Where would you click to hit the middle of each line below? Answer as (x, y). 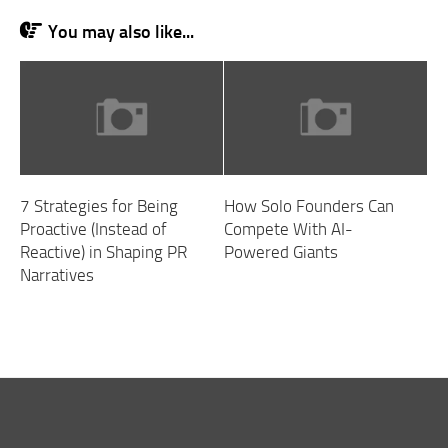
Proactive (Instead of (93, 228)
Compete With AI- (288, 228)
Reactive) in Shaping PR (103, 251)
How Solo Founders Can (309, 205)
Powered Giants (281, 251)
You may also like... (121, 32)
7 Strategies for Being (99, 205)
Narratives (57, 274)
